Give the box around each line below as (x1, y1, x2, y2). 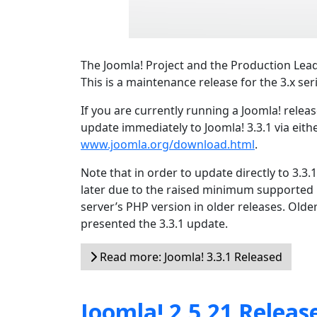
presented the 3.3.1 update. (81, 216, 228, 231)
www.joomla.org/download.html (81, 137, 255, 152)
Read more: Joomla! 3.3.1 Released (97, 249, 282, 265)
